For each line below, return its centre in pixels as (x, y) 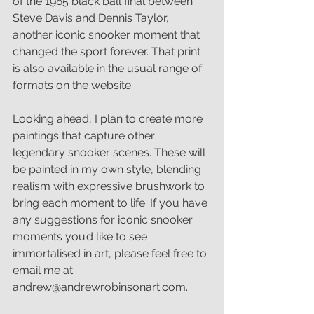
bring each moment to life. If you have (111, 203)
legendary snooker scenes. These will (110, 152)
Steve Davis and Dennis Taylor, (92, 18)
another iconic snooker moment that (108, 34)
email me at (44, 270)
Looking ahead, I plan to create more (109, 118)
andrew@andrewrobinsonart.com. (100, 287)
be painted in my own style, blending (108, 169)
